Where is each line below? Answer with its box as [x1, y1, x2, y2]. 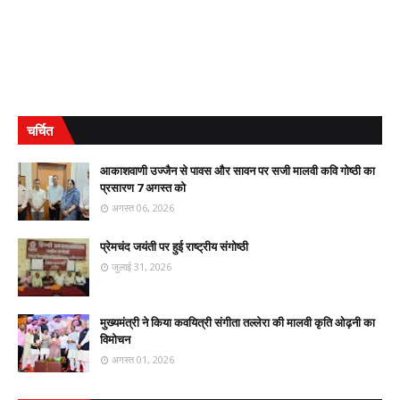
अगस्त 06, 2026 [112, 201, 174, 214]
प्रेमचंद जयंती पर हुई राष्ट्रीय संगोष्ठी [100, 238, 248, 254]
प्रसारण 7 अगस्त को [100, 179, 186, 196]
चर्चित [27, 121, 53, 139]
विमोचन [100, 331, 130, 347]
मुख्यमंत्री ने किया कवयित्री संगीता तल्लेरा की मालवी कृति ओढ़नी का [100, 314, 375, 330]
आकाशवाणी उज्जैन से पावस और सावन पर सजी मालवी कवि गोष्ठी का [100, 162, 375, 179]
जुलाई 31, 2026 [112, 260, 171, 273]
